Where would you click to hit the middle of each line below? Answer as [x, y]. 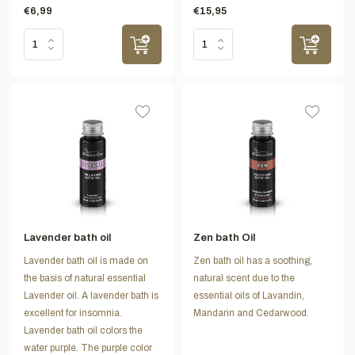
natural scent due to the [244, 278]
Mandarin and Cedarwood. [251, 313]
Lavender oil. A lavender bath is [91, 295]
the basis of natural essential [85, 278]
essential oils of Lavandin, [249, 295]
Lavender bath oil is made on [86, 260]
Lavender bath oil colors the [83, 330]
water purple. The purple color [88, 347]
